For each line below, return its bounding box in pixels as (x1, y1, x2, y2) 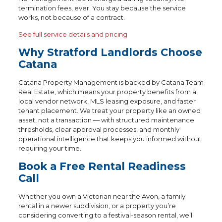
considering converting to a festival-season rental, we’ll (18, 211, 194, 219)
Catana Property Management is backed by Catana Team (18, 78, 204, 86)
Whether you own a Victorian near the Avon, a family (18, 192, 185, 200)
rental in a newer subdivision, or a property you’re (18, 202, 176, 210)
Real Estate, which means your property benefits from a (18, 88, 196, 96)
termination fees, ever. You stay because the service (18, 4, 186, 12)
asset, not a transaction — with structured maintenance (18, 116, 194, 124)
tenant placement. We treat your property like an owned (18, 107, 201, 114)
